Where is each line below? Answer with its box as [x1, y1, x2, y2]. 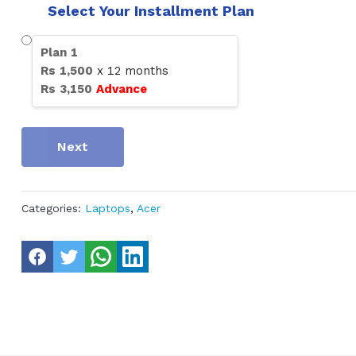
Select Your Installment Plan [47, 2, 254, 20]
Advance [95, 82, 147, 97]
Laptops [84, 202, 130, 215]
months [120, 64, 168, 79]
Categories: [21, 202, 81, 215]
